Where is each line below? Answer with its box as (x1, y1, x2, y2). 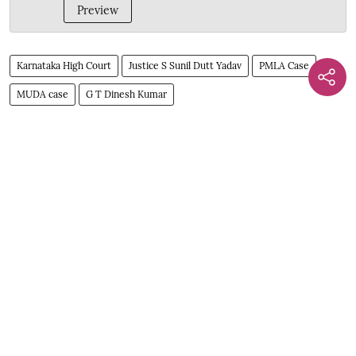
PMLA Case (259, 59, 309, 72)
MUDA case (17, 87, 68, 100)
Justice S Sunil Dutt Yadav (129, 59, 242, 72)
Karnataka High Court (17, 59, 111, 72)
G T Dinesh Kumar (86, 87, 167, 100)
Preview (77, 2, 118, 17)
